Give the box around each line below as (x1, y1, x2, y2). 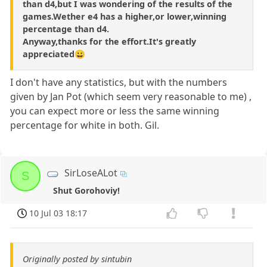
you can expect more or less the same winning (10, 104, 220, 118)
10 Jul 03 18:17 (29, 207, 88, 219)
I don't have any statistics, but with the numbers (10, 76, 228, 89)
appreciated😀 (23, 48, 85, 60)
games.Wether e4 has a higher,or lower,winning (23, 11, 226, 23)
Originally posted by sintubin (23, 253, 132, 265)
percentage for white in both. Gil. (10, 119, 160, 132)
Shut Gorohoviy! (53, 185, 120, 197)
